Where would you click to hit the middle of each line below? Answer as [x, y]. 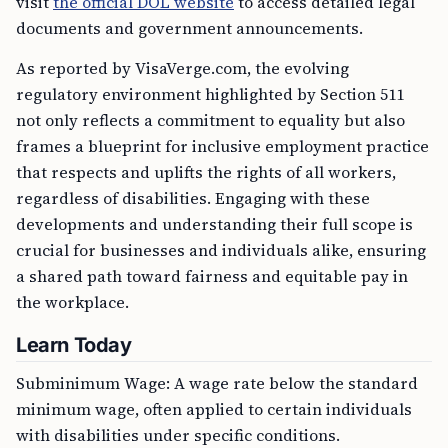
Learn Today [74, 345]
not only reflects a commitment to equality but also [210, 120]
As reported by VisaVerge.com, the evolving [182, 68]
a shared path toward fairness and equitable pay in [212, 276]
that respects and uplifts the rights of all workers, [206, 172]
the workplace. [72, 302]
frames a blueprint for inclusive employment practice [222, 146]
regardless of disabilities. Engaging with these [193, 198]
